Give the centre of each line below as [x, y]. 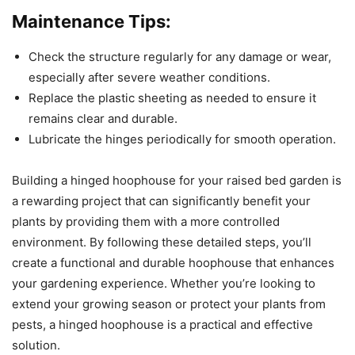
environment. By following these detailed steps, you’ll [162, 242]
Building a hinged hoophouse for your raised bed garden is [177, 180]
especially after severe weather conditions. [149, 77]
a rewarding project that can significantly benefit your [161, 200]
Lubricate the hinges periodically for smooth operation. [182, 139]
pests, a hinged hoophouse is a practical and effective [162, 324]
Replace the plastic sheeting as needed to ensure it [172, 97]
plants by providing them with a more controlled [146, 221]
